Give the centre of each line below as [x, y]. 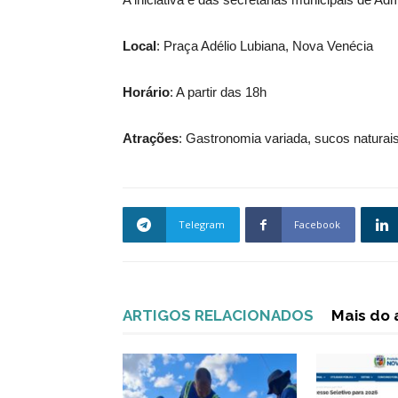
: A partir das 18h [218, 92]
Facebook [317, 224]
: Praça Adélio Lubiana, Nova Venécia [265, 46]
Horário [146, 92]
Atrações [151, 138]
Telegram [202, 224]
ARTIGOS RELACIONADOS [218, 315]
